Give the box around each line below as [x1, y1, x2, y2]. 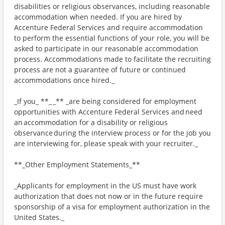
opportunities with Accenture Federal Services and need [14, 107, 202, 117]
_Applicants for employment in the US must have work [14, 181, 196, 190]
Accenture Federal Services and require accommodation [14, 23, 203, 32]
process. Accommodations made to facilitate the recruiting [14, 54, 211, 64]
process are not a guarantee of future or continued [14, 65, 186, 74]
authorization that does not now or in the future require [14, 191, 203, 201]
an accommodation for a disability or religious [14, 118, 168, 127]
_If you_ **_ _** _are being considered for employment [14, 96, 196, 106]
